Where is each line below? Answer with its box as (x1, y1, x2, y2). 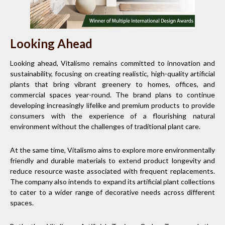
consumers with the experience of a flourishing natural (10, 111, 215, 120)
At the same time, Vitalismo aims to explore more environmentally (10, 145, 215, 154)
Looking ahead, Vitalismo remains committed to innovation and (10, 58, 215, 67)
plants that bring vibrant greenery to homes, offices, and (10, 79, 215, 88)
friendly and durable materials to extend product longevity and (10, 156, 215, 165)
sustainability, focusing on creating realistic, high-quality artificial (10, 69, 215, 78)
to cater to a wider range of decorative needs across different (10, 187, 215, 196)
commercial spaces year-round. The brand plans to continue (10, 90, 215, 99)
